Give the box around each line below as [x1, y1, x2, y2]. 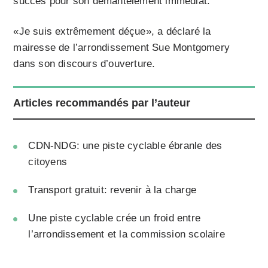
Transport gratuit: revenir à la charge [28, 184, 197, 196]
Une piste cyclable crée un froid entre [28, 212, 201, 224]
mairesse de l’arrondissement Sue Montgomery [13, 42, 230, 54]
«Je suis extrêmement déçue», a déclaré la [13, 26, 211, 38]
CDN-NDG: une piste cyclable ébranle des [28, 140, 223, 152]
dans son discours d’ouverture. [13, 58, 156, 70]
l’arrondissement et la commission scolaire [28, 229, 225, 240]
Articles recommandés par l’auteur [13, 97, 191, 109]
